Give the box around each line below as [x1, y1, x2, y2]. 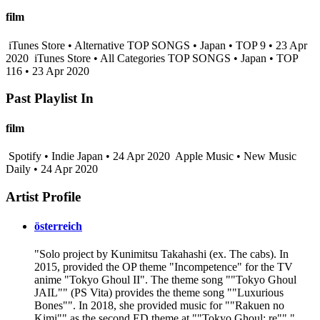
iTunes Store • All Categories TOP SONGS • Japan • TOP [31, 51, 298, 64]
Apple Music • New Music [173, 149, 296, 162]
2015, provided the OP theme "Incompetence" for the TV [34, 261, 293, 274]
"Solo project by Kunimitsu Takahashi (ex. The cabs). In [34, 248, 289, 261]
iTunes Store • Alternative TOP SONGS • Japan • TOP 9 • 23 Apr [6, 39, 307, 51]
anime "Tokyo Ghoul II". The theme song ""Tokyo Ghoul [34, 274, 296, 286]
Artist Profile [6, 189, 81, 204]
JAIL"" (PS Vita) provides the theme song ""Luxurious [34, 286, 284, 299]
